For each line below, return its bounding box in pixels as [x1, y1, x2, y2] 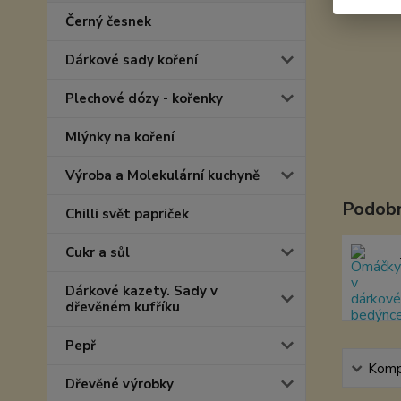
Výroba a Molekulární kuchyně [65, 166, 260, 184]
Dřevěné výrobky [65, 375, 174, 393]
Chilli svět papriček [65, 205, 189, 223]
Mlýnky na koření [65, 128, 175, 146]
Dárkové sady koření [65, 51, 198, 69]
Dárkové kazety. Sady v [65, 282, 218, 300]
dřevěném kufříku [65, 298, 180, 316]
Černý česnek [65, 13, 151, 30]
